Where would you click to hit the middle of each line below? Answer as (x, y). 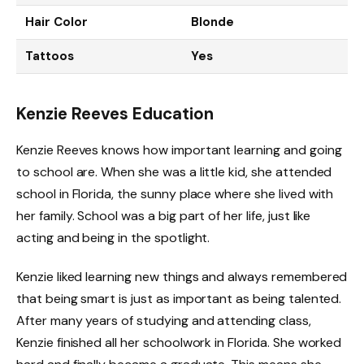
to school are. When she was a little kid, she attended (174, 171)
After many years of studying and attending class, (164, 320)
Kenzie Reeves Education (115, 114)
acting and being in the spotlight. (113, 237)
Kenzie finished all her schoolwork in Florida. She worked (179, 342)
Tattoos (50, 56)
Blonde (213, 22)
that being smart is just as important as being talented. (179, 298)
